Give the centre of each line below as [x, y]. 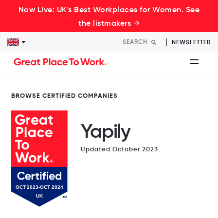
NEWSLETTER [191, 42]
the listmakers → [109, 23]
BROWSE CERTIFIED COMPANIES [64, 96]
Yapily [105, 131]
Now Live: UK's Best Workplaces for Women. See [109, 9]
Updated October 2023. [120, 149]
